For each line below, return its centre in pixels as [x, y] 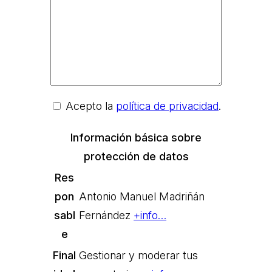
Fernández [106, 215]
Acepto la [91, 106]
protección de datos [136, 156]
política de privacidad [167, 106]
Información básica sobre [136, 137]
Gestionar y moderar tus [138, 255]
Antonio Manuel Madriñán [142, 196]
